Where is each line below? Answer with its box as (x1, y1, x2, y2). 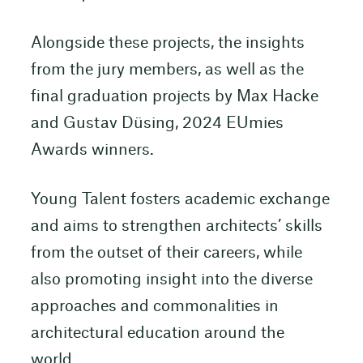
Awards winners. (30, 142, 154, 158)
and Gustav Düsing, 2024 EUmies (30, 115, 284, 131)
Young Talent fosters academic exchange (30, 191, 330, 207)
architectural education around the (30, 325, 284, 341)
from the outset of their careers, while (30, 245, 302, 261)
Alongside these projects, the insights (30, 35, 305, 51)
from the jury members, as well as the (30, 62, 304, 78)
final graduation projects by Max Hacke (30, 88, 318, 105)
